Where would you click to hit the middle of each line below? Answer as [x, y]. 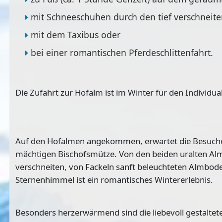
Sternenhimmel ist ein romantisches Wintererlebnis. [114, 179]
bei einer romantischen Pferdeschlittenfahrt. [122, 52]
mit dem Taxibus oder [75, 34]
